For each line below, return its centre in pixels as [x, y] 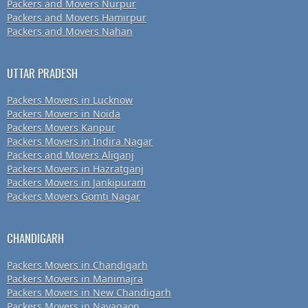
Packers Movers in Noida [64, 114]
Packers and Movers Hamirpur [77, 18]
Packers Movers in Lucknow [70, 100]
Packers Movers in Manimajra [75, 279]
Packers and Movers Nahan [70, 32]
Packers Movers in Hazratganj [75, 169]
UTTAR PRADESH [42, 74]
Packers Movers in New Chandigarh [89, 293]
